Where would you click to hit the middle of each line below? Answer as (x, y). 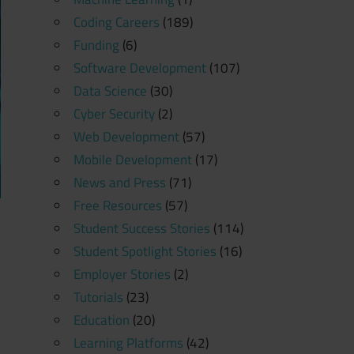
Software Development (139, 68)
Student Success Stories (141, 228)
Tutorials (98, 297)
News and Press (119, 182)
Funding (96, 45)
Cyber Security (114, 113)
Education (101, 320)
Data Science (110, 90)
